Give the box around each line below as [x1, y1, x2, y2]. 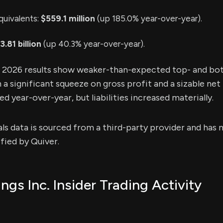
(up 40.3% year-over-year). [41, 39, 145, 49]
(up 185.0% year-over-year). [95, 13, 202, 23]
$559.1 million [41, 13, 95, 23]
